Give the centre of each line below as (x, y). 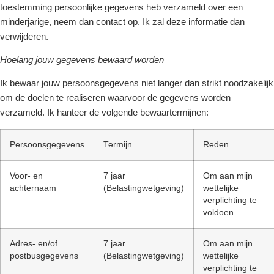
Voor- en (26, 176)
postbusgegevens (44, 256)
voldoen (218, 212)
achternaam (33, 188)
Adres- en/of (34, 243)
